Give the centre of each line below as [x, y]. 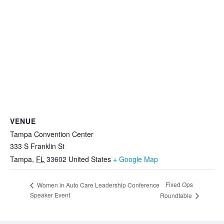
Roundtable [176, 195]
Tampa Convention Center [52, 134]
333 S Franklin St [37, 146]
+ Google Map [135, 159]
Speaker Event [50, 195]
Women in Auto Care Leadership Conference [97, 184]
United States [90, 159]
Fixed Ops [179, 184]
